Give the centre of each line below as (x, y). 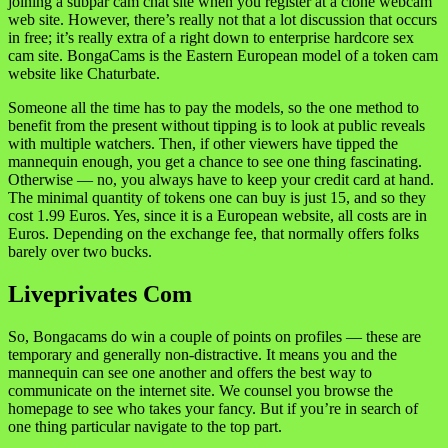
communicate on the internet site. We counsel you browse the (200, 390)
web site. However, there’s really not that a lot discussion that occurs (222, 20)
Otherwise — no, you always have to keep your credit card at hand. (221, 180)
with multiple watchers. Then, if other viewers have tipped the (203, 144)
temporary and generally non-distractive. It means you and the (202, 354)
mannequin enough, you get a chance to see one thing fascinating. (215, 162)
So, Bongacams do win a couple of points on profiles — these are (214, 336)
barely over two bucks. (80, 252)
